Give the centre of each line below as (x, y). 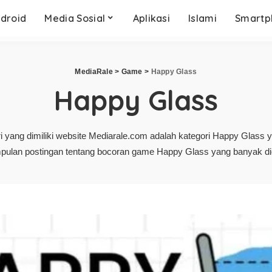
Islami (203, 18)
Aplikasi (151, 18)
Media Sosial (75, 18)
